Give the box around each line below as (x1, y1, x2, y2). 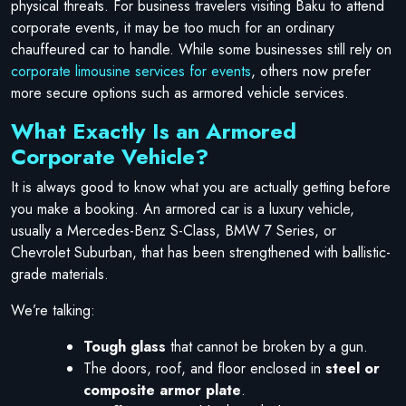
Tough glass (83, 335, 166, 357)
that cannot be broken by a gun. (166, 335, 368, 357)
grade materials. (11, 263, 113, 285)
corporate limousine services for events (11, 60, 251, 82)
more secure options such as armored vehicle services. (11, 82, 349, 103)
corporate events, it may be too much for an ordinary (11, 16, 334, 38)
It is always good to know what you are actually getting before (11, 176, 391, 198)
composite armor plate (83, 379, 241, 401)
